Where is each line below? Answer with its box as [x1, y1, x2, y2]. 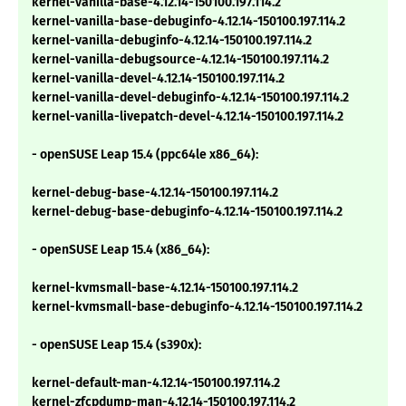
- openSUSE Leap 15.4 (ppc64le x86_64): [32, 147, 258, 163]
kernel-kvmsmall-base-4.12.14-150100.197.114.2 [32, 280, 298, 296]
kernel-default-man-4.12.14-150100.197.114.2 [32, 375, 280, 391]
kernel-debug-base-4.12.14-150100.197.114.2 [32, 185, 278, 201]
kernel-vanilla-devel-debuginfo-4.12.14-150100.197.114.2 [32, 90, 349, 106]
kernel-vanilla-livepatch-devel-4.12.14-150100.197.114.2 [32, 109, 343, 125]
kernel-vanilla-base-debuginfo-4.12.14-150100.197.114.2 [32, 14, 345, 30]
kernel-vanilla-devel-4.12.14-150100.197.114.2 [32, 71, 285, 87]
